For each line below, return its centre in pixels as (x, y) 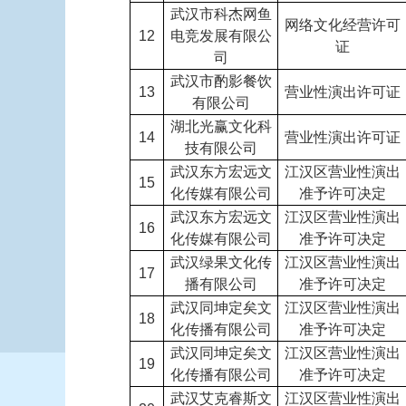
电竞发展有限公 (221, 36)
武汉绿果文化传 (221, 262)
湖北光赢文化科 (221, 126)
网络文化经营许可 (343, 25)
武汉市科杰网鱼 (221, 14)
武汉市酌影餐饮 (221, 81)
